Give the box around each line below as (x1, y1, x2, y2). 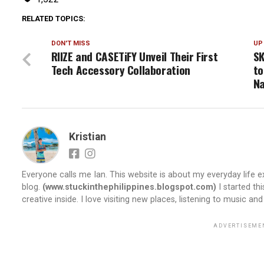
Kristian (68, 131, 106, 143)
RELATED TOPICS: (21, 14, 85, 24)
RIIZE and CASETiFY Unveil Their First (51, 48, 218, 65)
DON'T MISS (51, 39, 90, 48)
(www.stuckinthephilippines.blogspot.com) (42, 182, 216, 193)
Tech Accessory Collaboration (51, 61, 190, 79)
